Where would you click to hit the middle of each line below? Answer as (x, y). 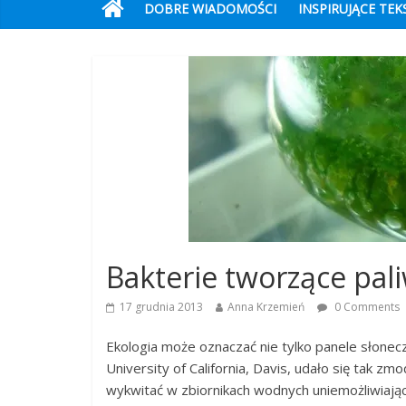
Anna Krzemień (266, 307)
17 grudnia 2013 (161, 307)
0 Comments (366, 307)
